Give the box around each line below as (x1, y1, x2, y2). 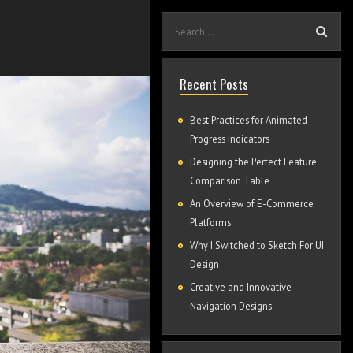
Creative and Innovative (189, 281, 292, 293)
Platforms (189, 216, 231, 229)
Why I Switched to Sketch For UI (189, 239, 324, 251)
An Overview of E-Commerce (189, 197, 314, 210)
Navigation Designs (189, 299, 272, 312)
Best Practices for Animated (189, 113, 307, 126)
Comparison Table (189, 174, 269, 187)
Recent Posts (179, 74, 248, 94)
